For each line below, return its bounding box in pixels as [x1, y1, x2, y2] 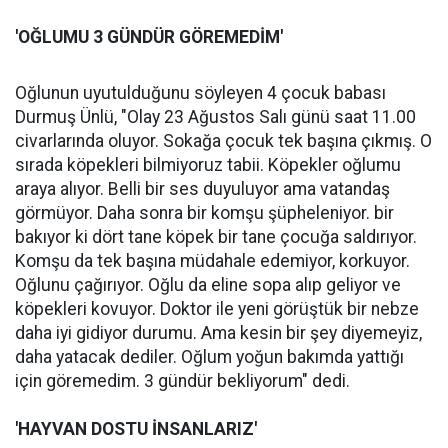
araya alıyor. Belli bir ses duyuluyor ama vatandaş [15, 179, 390, 199]
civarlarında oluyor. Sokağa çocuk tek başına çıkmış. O [15, 131, 432, 151]
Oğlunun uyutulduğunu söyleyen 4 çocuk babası [15, 83, 386, 103]
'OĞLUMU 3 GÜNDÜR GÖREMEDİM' [15, 27, 283, 47]
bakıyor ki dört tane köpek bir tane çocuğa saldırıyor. [15, 227, 417, 247]
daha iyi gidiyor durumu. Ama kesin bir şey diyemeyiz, [15, 323, 422, 343]
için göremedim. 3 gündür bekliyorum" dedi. [15, 371, 350, 391]
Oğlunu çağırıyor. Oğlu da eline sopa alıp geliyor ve [15, 275, 401, 295]
